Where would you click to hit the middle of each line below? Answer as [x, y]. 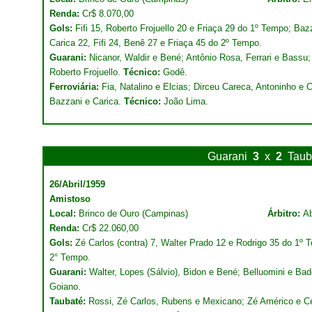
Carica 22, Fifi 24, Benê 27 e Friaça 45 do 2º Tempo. [156, 43]
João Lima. [185, 101]
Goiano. [65, 287]
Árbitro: [285, 213]
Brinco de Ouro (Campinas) [133, 213]
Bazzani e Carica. [87, 101]
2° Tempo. [70, 257]
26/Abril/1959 [77, 184]
